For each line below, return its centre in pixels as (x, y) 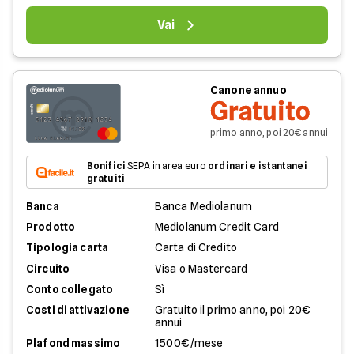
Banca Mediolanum (203, 206)
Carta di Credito (196, 247)
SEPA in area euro (167, 166)
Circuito (48, 269)
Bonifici (106, 166)
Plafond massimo (73, 343)
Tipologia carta (68, 247)
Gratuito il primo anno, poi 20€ (233, 310)
